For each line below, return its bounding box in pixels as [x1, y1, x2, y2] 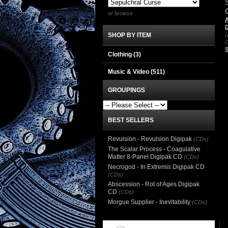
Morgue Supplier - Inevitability [108, 198, 190, 206]
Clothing [108, 51, 133, 58]
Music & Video [108, 68, 151, 75]
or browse [108, 10, 133, 16]
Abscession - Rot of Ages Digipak [108, 181, 199, 188]
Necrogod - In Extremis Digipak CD [108, 163, 205, 170]
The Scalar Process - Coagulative [108, 146, 201, 153]
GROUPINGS [108, 87, 145, 94]
